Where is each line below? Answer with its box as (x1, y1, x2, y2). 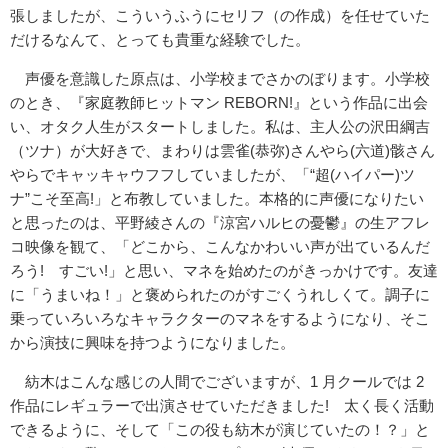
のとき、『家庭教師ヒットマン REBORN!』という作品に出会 (10, 94, 428, 112)
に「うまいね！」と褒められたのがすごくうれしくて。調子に (10, 286, 430, 304)
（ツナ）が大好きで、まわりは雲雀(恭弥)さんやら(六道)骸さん (10, 142, 435, 160)
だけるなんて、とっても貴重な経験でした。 (10, 31, 310, 49)
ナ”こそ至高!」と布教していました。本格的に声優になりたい (10, 190, 424, 208)
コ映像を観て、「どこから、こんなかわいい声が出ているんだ (10, 238, 430, 256)
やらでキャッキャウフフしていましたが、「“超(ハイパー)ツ (10, 166, 415, 184)
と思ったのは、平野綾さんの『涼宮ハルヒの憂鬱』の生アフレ (10, 214, 430, 232)
